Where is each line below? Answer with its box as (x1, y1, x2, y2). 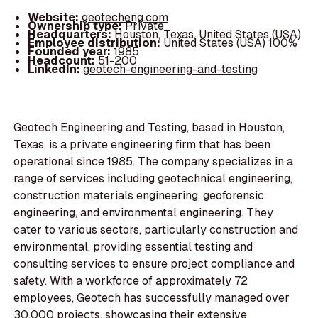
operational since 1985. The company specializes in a (13, 154, 294, 170)
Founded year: (27, 44, 114, 60)
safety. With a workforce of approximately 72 (13, 273, 248, 289)
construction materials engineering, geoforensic (13, 188, 265, 204)
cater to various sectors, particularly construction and (13, 222, 299, 238)
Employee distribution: (27, 35, 163, 51)
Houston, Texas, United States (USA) (114, 27, 301, 43)
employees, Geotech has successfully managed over (13, 290, 290, 306)
